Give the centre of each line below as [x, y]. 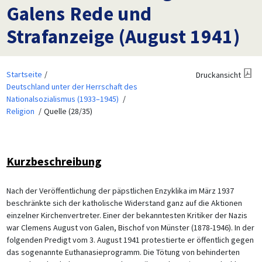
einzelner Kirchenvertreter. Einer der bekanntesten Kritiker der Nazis [127, 215]
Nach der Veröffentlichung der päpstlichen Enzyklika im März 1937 [120, 190]
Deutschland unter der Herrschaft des [72, 86]
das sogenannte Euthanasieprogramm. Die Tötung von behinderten [123, 252]
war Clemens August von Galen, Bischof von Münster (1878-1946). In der [130, 227]
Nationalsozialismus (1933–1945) [62, 99]
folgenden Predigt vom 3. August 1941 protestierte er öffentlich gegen [130, 239]
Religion [20, 111]
